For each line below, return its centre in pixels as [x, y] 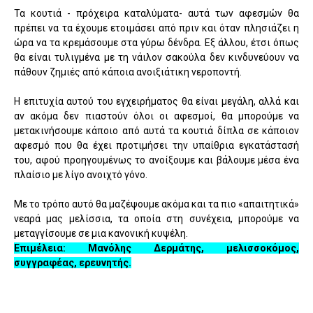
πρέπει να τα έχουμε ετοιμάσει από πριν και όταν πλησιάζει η [156, 28]
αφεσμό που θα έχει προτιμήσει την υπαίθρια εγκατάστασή [156, 145]
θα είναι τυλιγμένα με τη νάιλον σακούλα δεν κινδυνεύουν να [156, 57]
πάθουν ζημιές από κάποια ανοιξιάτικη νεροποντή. [128, 72]
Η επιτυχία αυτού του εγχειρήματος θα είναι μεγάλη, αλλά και [156, 101]
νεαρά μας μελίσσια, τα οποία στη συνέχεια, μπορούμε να [156, 218]
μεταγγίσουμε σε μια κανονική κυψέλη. [101, 233]
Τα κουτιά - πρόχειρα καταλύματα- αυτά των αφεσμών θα [156, 13]
